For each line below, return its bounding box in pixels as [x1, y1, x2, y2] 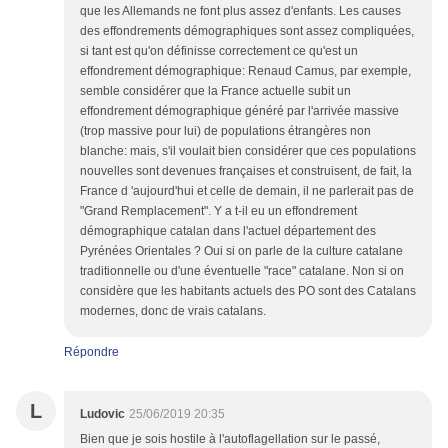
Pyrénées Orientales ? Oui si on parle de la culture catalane [80, 244, 403, 259]
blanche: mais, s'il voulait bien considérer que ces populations [80, 144, 416, 159]
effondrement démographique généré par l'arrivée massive [80, 104, 399, 119]
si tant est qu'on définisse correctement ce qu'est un [80, 44, 358, 59]
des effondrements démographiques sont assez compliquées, [80, 24, 414, 39]
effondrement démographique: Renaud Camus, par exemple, [80, 64, 411, 79]
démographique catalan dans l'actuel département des [80, 224, 376, 239]
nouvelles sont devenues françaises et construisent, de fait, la [80, 164, 412, 179]
